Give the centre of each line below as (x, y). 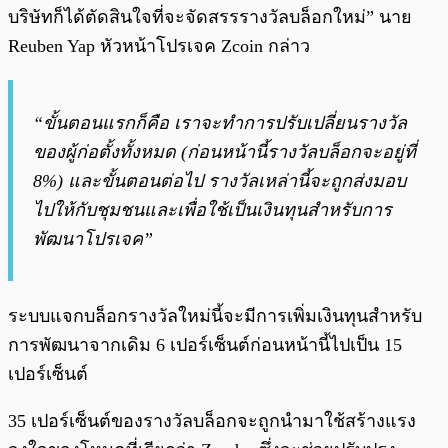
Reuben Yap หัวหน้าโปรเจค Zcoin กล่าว (164, 46)
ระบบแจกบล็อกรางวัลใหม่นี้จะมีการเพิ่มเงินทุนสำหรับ (215, 316)
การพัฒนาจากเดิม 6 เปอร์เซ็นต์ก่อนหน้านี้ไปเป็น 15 (205, 345)
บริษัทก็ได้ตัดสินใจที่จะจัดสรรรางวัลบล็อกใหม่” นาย (210, 17)
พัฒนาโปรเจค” (93, 239)
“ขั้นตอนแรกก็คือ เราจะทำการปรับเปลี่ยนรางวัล (220, 123)
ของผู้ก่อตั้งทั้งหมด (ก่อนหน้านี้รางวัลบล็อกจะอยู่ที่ (224, 152)
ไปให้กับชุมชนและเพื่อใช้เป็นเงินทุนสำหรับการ (212, 210)
